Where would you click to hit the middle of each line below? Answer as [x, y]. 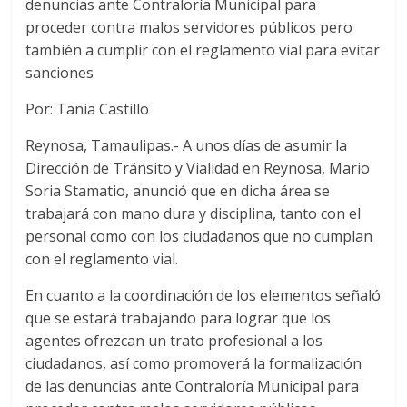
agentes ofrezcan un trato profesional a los [174, 341]
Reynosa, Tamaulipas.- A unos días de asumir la [187, 145]
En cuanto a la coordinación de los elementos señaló [203, 295]
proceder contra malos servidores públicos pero [189, 27]
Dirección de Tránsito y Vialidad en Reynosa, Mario [198, 168]
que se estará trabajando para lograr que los [179, 318]
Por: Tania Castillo [88, 109]
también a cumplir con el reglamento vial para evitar [203, 50]
